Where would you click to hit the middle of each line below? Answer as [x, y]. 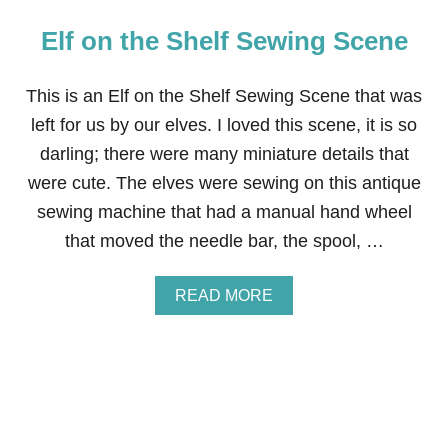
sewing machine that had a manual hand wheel [224, 212]
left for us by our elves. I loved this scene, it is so [224, 125]
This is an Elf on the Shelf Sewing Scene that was [224, 96]
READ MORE [224, 295]
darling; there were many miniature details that [224, 154]
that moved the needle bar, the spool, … [224, 241]
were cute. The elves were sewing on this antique [224, 183]
